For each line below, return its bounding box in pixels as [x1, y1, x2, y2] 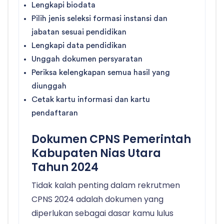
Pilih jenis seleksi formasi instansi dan [31, 14, 167, 23]
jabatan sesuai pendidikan [31, 28, 126, 36]
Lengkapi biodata [31, 1, 95, 9]
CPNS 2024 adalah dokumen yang [31, 193, 163, 205]
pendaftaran [31, 109, 78, 117]
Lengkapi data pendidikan [31, 41, 126, 50]
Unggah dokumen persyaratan [31, 55, 142, 63]
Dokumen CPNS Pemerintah [31, 131, 191, 147]
